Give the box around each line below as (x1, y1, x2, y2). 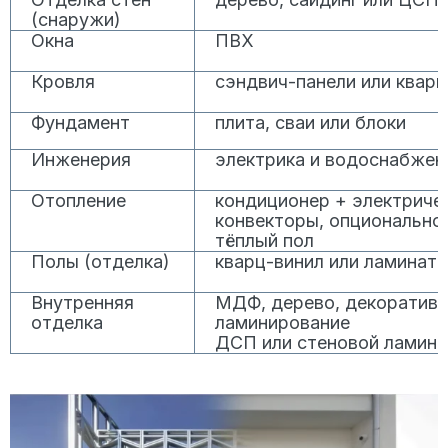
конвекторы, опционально (215, 209, 444, 231)
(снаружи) (31, 8, 121, 30)
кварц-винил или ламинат (215, 250, 438, 272)
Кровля (31, 70, 95, 92)
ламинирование (215, 311, 351, 333)
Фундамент (31, 111, 130, 133)
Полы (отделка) (31, 250, 170, 272)
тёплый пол (215, 229, 315, 251)
